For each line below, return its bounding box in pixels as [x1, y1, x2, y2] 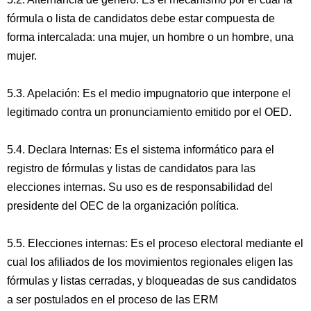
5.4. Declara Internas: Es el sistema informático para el [7, 144, 274, 155]
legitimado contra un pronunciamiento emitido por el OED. [7, 106, 292, 118]
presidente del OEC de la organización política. [7, 200, 239, 212]
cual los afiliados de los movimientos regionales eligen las [7, 256, 293, 268]
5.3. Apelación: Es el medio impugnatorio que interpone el [7, 87, 291, 99]
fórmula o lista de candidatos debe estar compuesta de [7, 12, 275, 24]
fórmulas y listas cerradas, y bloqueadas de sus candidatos [7, 275, 296, 287]
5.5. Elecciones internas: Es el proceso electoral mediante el [7, 237, 303, 249]
